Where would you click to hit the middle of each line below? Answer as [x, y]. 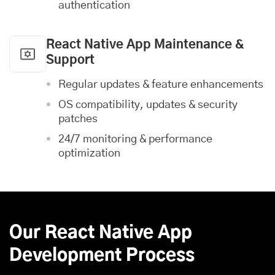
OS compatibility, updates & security [148, 105]
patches [78, 119]
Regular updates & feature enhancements [161, 85]
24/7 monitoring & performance [135, 139]
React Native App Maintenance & [145, 45]
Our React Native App [101, 233]
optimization [89, 153]
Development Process [102, 256]
